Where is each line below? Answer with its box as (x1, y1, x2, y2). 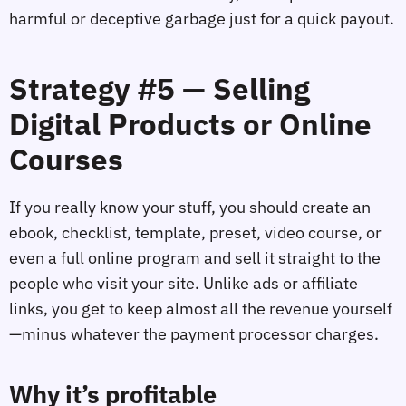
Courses (9, 140, 123, 179)
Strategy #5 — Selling (9, 69, 310, 109)
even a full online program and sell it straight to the (9, 246, 381, 268)
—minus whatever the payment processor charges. (9, 323, 379, 344)
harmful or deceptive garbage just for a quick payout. (9, 8, 394, 30)
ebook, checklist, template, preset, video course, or (9, 221, 382, 243)
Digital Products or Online (9, 104, 372, 144)
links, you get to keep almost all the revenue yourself (9, 297, 392, 319)
